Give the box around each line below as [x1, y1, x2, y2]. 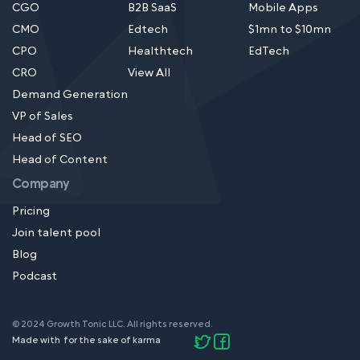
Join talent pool [12, 225, 100, 242]
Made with [12, 334, 62, 347]
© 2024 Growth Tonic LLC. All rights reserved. [12, 318, 213, 331]
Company [12, 175, 70, 194]
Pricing [12, 203, 50, 220]
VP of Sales [12, 108, 72, 125]
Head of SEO [12, 130, 82, 147]
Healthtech [128, 43, 193, 60]
